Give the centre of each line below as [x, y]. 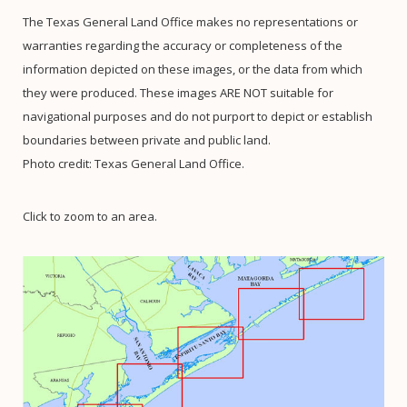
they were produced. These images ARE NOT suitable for [178, 93]
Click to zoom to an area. [90, 216]
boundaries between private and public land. [147, 140]
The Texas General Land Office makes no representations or [190, 22]
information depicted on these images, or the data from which [193, 69]
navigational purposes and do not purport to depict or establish [198, 116]
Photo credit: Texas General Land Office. [134, 164]
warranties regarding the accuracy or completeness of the [183, 45]
